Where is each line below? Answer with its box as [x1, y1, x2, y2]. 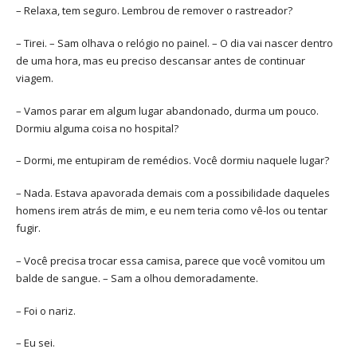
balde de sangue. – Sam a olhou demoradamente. [16, 270, 258, 285]
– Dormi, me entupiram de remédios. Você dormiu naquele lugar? [16, 153, 329, 168]
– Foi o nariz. [16, 303, 76, 318]
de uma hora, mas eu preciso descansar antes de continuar [16, 53, 305, 68]
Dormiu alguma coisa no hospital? [16, 120, 178, 135]
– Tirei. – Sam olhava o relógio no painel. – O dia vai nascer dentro [16, 35, 333, 50]
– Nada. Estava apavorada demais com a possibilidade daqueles [16, 186, 330, 201]
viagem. [16, 70, 53, 85]
